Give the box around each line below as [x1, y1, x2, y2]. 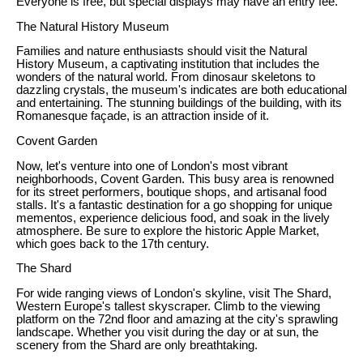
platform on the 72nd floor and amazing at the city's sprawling [16, 312, 338, 326]
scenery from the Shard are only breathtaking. [16, 338, 258, 352]
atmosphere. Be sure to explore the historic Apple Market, [16, 224, 319, 237]
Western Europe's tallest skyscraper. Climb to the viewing [16, 299, 320, 313]
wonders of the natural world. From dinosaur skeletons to [16, 70, 315, 84]
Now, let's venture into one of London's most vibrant [16, 159, 288, 173]
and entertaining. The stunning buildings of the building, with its [16, 96, 342, 110]
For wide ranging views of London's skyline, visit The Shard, [16, 286, 331, 300]
